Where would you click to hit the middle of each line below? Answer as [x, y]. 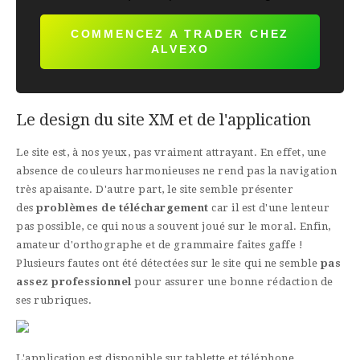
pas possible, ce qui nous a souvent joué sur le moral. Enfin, [174, 227]
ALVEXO [180, 49]
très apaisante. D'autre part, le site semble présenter [155, 190]
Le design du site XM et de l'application [164, 120]
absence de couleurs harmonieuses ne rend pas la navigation [176, 171]
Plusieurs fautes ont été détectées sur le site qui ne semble [167, 264]
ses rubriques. [54, 301]
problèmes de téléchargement [122, 208]
